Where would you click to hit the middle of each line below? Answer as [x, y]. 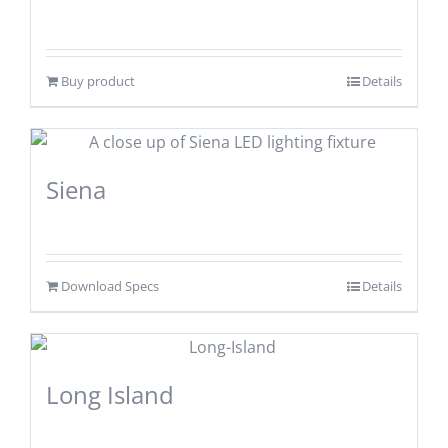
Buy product [97, 80]
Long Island [109, 394]
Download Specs [109, 285]
